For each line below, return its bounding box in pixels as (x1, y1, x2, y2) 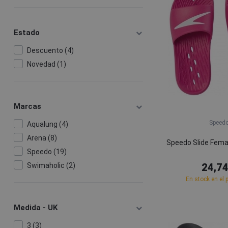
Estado (14, 28, 40, 37)
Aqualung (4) (26, 120, 68, 128)
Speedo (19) (26, 148, 67, 156)
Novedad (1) (26, 60, 66, 68)
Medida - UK (14, 203, 58, 212)
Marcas (14, 102, 41, 111)
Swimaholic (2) (26, 161, 75, 169)
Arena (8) (26, 134, 57, 142)
